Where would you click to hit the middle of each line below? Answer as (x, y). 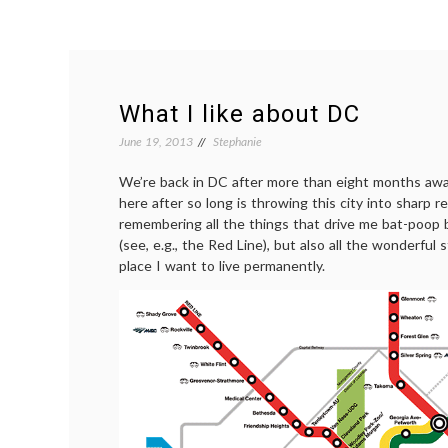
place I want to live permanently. (222, 265)
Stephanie (237, 141)
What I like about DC (239, 114)
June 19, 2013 (156, 141)
